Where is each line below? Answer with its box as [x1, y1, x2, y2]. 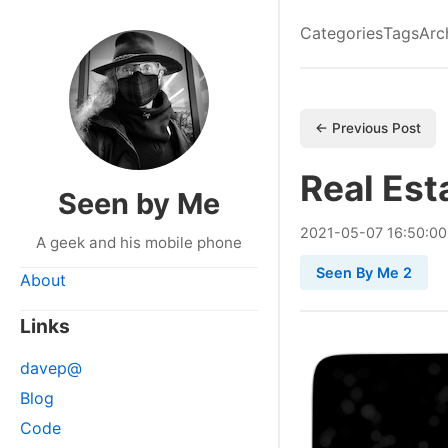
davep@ [20, 358, 82, 378]
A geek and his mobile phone [36, 233, 242, 252]
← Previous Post [315, 120, 421, 136]
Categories [300, 23, 383, 43]
